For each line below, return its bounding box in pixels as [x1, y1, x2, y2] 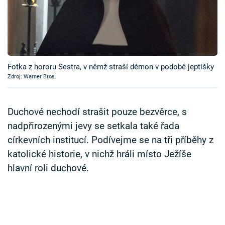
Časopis [15, 4, 50, 16]
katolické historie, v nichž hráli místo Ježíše [8, 149, 191, 160]
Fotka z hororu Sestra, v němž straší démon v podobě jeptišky [8, 62, 214, 72]
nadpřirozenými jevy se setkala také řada [8, 121, 179, 132]
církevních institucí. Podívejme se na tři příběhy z [8, 135, 213, 146]
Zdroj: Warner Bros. [8, 73, 56, 80]
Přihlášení [23, 59, 66, 71]
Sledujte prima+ [15, 29, 82, 40]
